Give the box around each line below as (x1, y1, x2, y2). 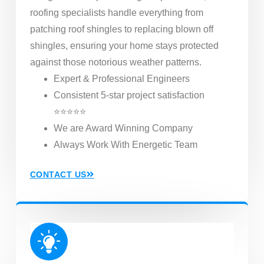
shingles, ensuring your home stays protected (29, 40, 219, 51)
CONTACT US (29, 170, 87, 180)
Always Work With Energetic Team (53, 139, 197, 150)
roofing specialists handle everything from (29, 7, 203, 18)
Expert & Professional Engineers (53, 73, 190, 84)
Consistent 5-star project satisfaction (53, 90, 204, 100)
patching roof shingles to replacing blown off (29, 24, 213, 34)
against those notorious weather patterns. (29, 57, 202, 67)
